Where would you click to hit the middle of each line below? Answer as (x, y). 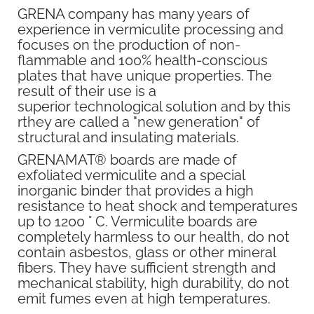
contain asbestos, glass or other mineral (146, 252)
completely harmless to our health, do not (153, 237)
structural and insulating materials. (128, 137)
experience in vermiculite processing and (150, 29)
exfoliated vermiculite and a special (131, 175)
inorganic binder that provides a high (136, 191)
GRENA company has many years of (134, 14)
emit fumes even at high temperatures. (144, 299)
